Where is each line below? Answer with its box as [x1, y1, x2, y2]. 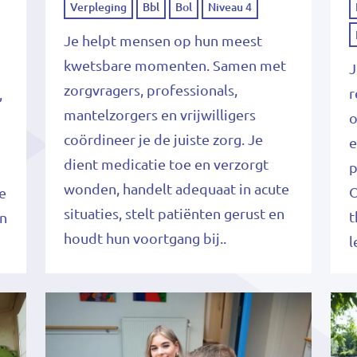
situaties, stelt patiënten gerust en [63, 205, 284, 222]
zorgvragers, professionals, [63, 81, 237, 98]
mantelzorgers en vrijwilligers [63, 106, 256, 123]
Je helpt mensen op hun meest [63, 32, 262, 49]
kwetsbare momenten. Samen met [63, 57, 286, 73]
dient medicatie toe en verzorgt [63, 155, 269, 172]
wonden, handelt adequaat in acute [63, 180, 289, 197]
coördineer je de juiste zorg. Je [63, 131, 263, 147]
